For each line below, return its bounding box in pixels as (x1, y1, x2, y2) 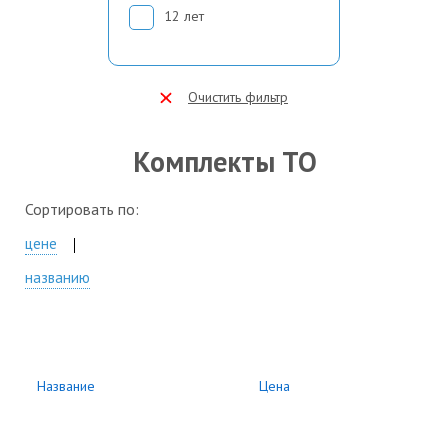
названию (25, 267, 90, 287)
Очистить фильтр (188, 87, 288, 106)
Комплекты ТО (133, 142, 317, 180)
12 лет (164, 6, 204, 25)
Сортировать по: (25, 198, 139, 219)
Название (37, 376, 95, 395)
